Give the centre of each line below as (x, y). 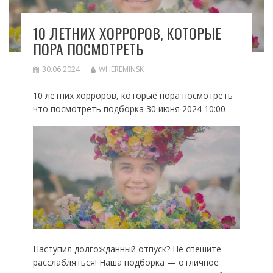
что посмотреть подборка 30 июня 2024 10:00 (129, 109)
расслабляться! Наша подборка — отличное (126, 262)
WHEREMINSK (121, 69)
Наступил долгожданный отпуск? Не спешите (127, 249)
